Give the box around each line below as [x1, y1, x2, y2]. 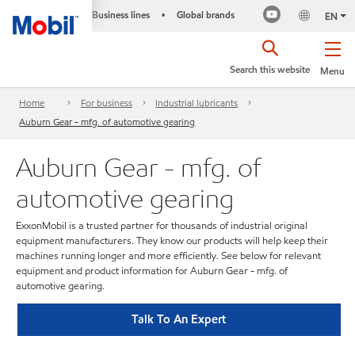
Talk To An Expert [132, 311, 227, 327]
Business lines [91, 8, 150, 21]
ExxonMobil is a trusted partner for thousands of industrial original [16, 219, 307, 233]
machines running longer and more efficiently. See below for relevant [16, 249, 321, 263]
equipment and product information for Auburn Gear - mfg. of [16, 264, 288, 278]
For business [80, 96, 132, 110]
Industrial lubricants [155, 96, 239, 110]
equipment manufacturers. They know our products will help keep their [16, 234, 328, 248]
